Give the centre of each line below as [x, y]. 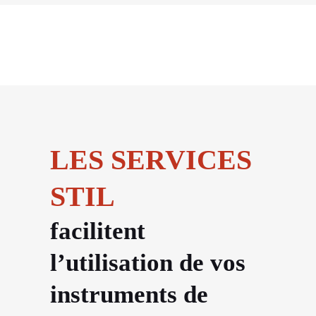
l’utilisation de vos [148, 263]
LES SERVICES [151, 160]
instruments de [129, 295]
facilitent [98, 231]
